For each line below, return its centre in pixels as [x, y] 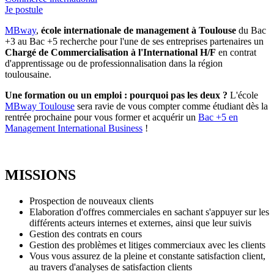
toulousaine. [28, 75]
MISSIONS [40, 175]
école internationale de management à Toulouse [139, 31]
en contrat [236, 53]
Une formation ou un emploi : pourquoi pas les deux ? [116, 95]
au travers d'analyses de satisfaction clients [111, 267]
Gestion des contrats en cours [86, 234]
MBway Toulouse [40, 106]
